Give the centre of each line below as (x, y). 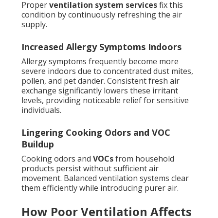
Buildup (38, 144)
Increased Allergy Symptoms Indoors (101, 47)
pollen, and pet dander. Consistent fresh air (100, 81)
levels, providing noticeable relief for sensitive (105, 100)
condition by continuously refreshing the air (102, 15)
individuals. (41, 110)
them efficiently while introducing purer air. (100, 188)
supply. (34, 25)
